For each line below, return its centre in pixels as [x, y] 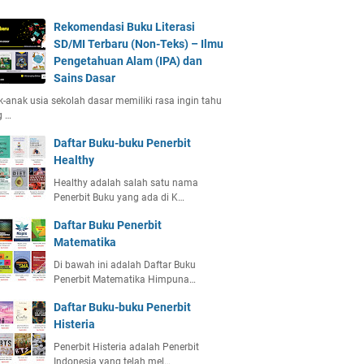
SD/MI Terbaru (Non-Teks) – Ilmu [139, 44]
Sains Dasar [84, 78]
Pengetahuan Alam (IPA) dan [128, 61]
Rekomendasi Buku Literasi [124, 27]
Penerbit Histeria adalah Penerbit [126, 347]
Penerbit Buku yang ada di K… [119, 197]
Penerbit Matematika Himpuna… [125, 279]
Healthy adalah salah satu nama [126, 183]
